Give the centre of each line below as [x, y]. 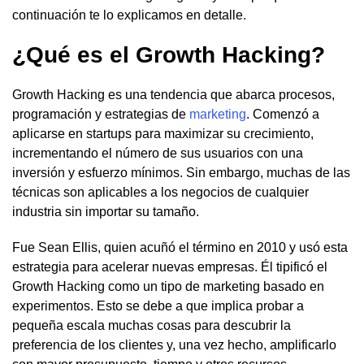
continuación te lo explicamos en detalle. [129, 15]
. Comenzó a [283, 115]
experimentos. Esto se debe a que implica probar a [158, 306]
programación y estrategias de [101, 115]
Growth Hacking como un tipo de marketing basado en [168, 287]
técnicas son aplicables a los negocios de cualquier [160, 193]
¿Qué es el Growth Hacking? [169, 55]
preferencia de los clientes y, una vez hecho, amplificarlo [174, 345]
